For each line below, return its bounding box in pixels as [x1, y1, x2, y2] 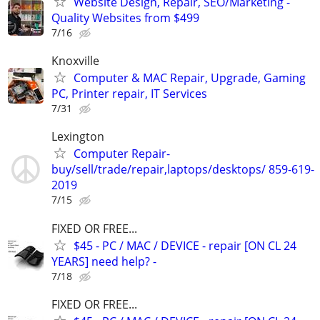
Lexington [51, 129, 104, 145]
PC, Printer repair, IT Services [51, 86, 207, 102]
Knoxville [51, 53, 99, 69]
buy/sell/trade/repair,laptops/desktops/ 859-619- [51, 161, 314, 178]
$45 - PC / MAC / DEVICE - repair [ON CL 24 [74, 237, 296, 254]
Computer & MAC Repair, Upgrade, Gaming [74, 70, 306, 86]
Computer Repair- [74, 146, 170, 162]
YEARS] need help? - [51, 253, 156, 269]
